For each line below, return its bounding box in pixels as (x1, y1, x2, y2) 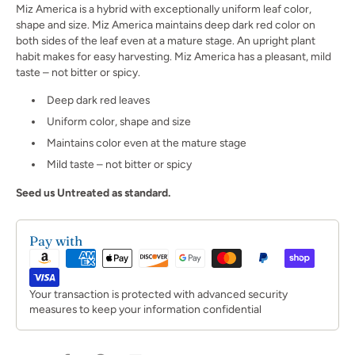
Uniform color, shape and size (46, 114, 191, 128)
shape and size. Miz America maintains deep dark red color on (16, 17, 315, 31)
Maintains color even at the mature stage (46, 136, 246, 149)
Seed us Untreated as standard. (16, 185, 170, 199)
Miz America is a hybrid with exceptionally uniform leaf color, (16, 2, 311, 15)
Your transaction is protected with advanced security (29, 287, 288, 300)
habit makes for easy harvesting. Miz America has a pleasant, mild (16, 49, 331, 63)
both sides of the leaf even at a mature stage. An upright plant (16, 33, 315, 47)
